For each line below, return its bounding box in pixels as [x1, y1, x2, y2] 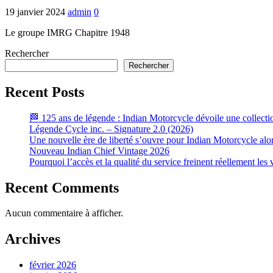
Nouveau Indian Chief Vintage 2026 [29, 145, 169, 156]
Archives [5, 231, 60, 247]
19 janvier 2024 [5, 6, 65, 17]
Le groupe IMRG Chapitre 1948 [5, 27, 130, 38]
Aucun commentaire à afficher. [5, 208, 123, 219]
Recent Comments [5, 179, 119, 196]
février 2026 [29, 260, 76, 271]
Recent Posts [5, 83, 84, 100]
